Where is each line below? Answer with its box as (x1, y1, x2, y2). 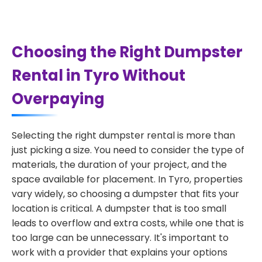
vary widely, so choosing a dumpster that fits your (12, 187, 239, 201)
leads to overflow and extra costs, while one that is (12, 216, 244, 230)
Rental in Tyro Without (12, 65, 185, 86)
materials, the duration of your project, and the (12, 158, 227, 171)
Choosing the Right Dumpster (12, 42, 243, 63)
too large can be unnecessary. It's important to (12, 231, 229, 244)
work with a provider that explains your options (12, 246, 227, 259)
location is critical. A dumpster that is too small (12, 202, 226, 215)
